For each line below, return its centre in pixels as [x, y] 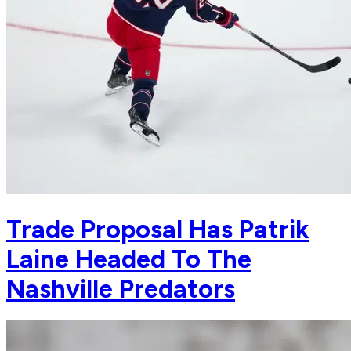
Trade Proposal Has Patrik [157, 229]
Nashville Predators [121, 289]
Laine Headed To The [129, 259]
